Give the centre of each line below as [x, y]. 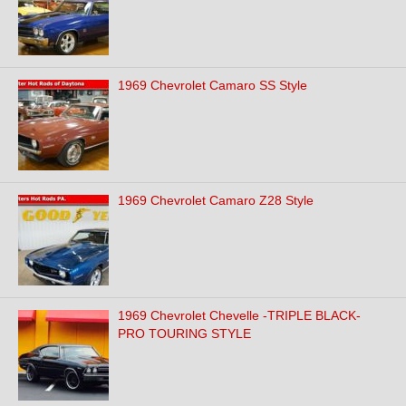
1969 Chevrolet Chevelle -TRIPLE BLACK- [239, 315]
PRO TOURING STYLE [184, 333]
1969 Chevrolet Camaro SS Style [213, 85]
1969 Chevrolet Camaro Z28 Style [216, 200]
